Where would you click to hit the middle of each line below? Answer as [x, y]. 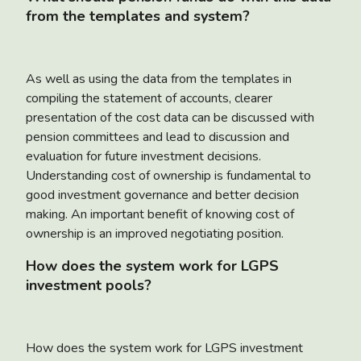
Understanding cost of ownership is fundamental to [168, 175]
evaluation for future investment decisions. [143, 156]
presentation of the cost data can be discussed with [170, 117]
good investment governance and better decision [162, 195]
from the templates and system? [138, 16]
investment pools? [89, 285]
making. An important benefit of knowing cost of [160, 214]
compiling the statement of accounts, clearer [149, 98]
